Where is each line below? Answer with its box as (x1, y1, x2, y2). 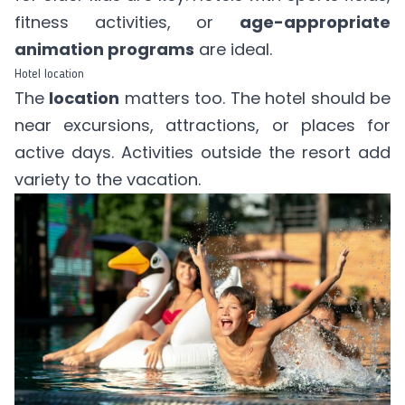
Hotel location (14, 68, 84, 80)
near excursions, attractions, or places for (14, 114, 391, 137)
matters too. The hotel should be (119, 87, 391, 109)
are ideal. (194, 38, 272, 61)
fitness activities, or (14, 11, 240, 33)
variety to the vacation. (14, 168, 201, 191)
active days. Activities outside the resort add (14, 141, 391, 164)
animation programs (14, 38, 194, 61)
